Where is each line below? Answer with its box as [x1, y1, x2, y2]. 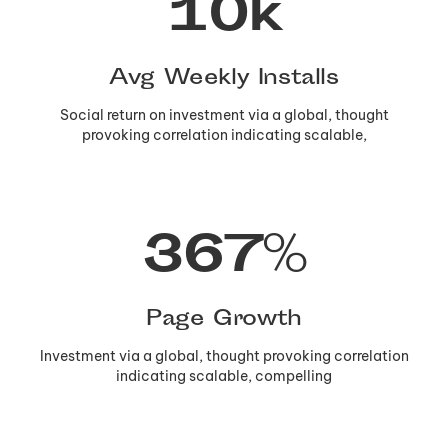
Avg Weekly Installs [109, 62, 339, 95]
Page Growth [146, 303, 302, 336]
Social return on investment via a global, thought [59, 105, 389, 124]
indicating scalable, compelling [116, 366, 332, 385]
